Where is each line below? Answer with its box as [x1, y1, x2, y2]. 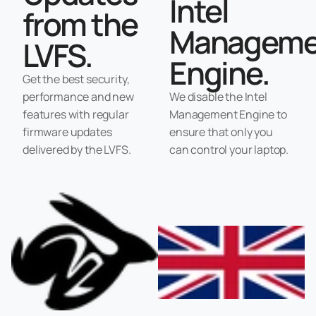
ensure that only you [169, 124, 273, 140]
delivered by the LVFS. [23, 142, 131, 157]
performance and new [23, 89, 134, 104]
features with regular [23, 107, 129, 122]
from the [23, 3, 138, 45]
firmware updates [23, 124, 112, 140]
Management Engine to [169, 107, 287, 122]
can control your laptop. [169, 142, 289, 157]
